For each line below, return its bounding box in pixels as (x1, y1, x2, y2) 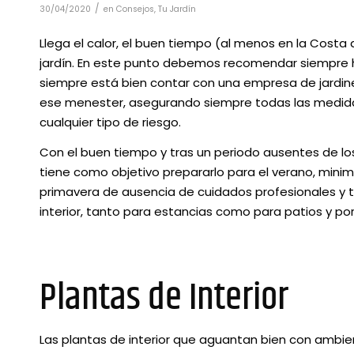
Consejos (116, 2, 154, 15)
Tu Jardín (158, 2, 196, 15)
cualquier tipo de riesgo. (40, 114, 181, 131)
